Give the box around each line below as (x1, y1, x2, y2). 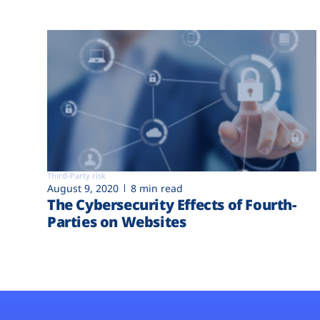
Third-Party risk (47, 170, 106, 181)
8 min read (131, 181, 183, 196)
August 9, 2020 (47, 181, 119, 196)
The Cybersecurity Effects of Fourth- (47, 195, 296, 215)
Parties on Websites (47, 212, 186, 232)
